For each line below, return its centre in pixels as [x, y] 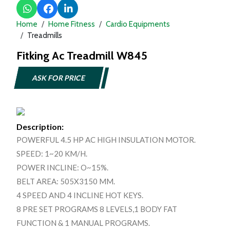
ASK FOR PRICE [59, 78]
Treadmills [45, 35]
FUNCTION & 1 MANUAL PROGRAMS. [83, 223]
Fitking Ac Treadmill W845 [82, 55]
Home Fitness [72, 24]
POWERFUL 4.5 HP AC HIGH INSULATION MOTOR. [106, 139]
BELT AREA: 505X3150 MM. [66, 181]
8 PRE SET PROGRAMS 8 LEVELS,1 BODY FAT [97, 209]
